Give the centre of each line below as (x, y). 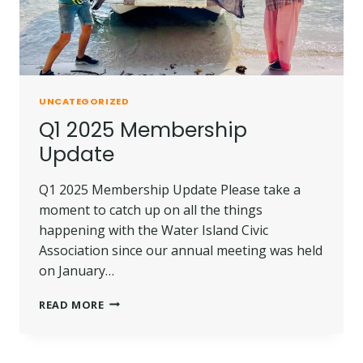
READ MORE (72, 304)
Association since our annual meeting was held (181, 250)
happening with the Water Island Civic (154, 230)
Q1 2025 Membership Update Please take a (170, 189)
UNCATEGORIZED (84, 102)
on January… (77, 270)
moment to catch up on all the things (151, 209)
